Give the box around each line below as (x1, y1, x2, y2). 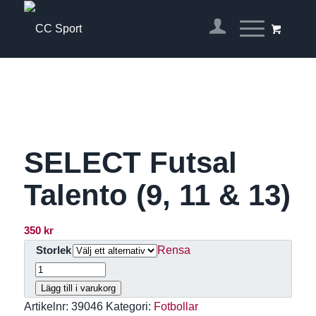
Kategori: (105, 300, 154, 312)
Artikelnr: (23, 300, 71, 312)
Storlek (35, 245, 71, 256)
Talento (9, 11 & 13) (23, 178, 291, 212)
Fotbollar (153, 300, 198, 312)
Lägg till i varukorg (40, 283, 116, 293)
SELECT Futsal (23, 146, 237, 179)
